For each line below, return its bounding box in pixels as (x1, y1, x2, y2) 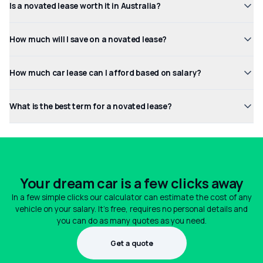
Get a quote (110, 238, 153, 248)
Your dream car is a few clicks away (20, 174, 243, 193)
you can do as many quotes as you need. (56, 215, 207, 226)
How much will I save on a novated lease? (9, 34, 167, 45)
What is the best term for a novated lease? (9, 101, 172, 112)
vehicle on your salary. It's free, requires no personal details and (15, 204, 248, 214)
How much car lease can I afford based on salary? (9, 68, 202, 78)
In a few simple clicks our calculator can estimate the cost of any (11, 192, 252, 203)
